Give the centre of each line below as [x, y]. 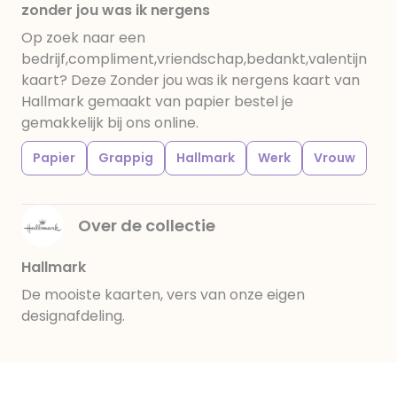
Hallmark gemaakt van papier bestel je [157, 101]
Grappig [126, 158]
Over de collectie [147, 226]
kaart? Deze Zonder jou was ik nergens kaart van [191, 80]
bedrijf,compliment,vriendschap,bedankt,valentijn [194, 59]
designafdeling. [73, 316]
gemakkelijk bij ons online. [110, 123]
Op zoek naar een [83, 38]
